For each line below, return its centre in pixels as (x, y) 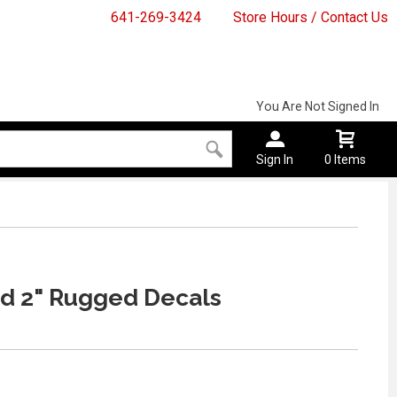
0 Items (346, 160)
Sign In (275, 160)
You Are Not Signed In (317, 107)
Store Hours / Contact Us (311, 17)
